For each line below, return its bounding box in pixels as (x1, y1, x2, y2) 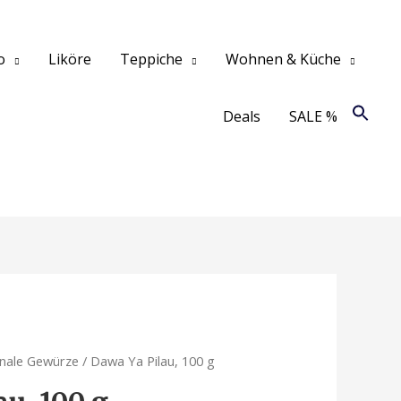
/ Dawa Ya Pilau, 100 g (79, 352, 216, 371)
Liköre (48, 48, 91, 69)
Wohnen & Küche (226, 48, 341, 69)
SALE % (289, 106, 337, 126)
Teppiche (120, 48, 183, 69)
